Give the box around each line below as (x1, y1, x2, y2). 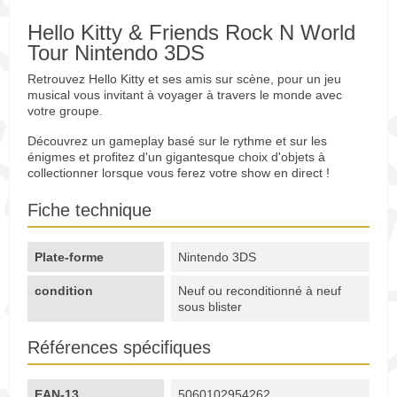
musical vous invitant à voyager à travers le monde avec (27, 88, 342, 103)
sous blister (178, 300, 243, 315)
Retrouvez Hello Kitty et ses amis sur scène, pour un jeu (27, 72, 341, 87)
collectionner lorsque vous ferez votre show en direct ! (27, 166, 330, 181)
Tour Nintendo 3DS (27, 42, 205, 66)
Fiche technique (27, 200, 152, 221)
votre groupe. (27, 104, 103, 119)
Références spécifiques (27, 338, 211, 358)
